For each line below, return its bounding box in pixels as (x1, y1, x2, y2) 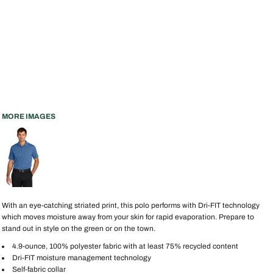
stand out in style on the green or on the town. (2, 224, 155, 233)
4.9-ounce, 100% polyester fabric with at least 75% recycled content (12, 242, 238, 250)
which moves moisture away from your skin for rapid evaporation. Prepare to (2, 213, 254, 221)
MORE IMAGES (2, 112, 55, 121)
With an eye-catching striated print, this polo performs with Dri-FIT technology (2, 201, 260, 210)
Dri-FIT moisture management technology (12, 253, 151, 262)
